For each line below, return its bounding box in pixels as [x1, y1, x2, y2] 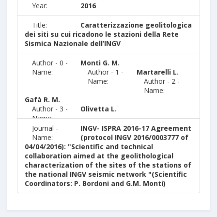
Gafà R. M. [25, 94, 60, 104]
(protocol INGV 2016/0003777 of [80, 132, 189, 142]
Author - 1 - [88, 67, 124, 77]
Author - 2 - [143, 76, 180, 86]
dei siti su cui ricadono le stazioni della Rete [25, 29, 179, 39]
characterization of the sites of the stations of [25, 160, 191, 170]
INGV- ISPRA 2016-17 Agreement [80, 123, 192, 133]
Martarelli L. [136, 67, 179, 77]
